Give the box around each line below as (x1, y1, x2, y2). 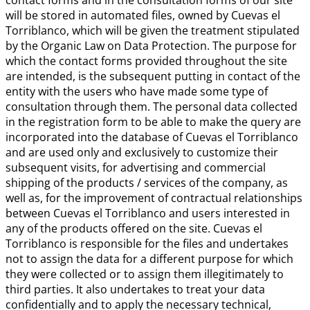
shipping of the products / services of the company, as (6, 175, 288, 190)
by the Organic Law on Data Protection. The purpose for (6, 38, 297, 53)
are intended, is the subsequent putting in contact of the (6, 69, 300, 84)
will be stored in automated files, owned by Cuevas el (6, 8, 280, 23)
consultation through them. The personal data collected (6, 99, 298, 114)
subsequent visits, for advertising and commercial (6, 160, 266, 175)
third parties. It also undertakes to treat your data (6, 282, 265, 297)
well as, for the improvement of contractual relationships (6, 190, 302, 206)
